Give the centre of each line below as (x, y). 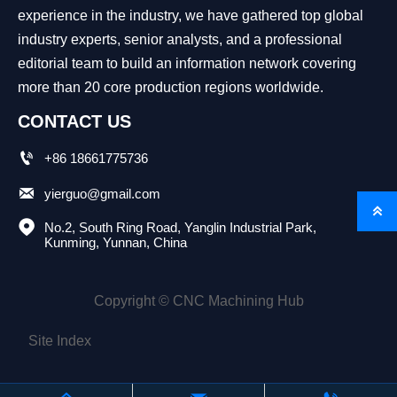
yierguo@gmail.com (102, 193)
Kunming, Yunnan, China (116, 243)
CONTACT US (74, 121)
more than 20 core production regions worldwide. (171, 87)
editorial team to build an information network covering (187, 63)
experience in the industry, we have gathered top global (191, 15)
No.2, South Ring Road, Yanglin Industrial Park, (182, 228)
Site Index (60, 341)
